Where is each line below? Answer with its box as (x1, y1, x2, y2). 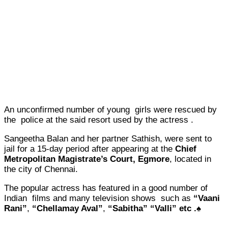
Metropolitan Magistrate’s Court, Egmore (4, 154, 169, 164)
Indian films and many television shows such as (4, 193, 193, 203)
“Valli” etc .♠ (150, 203, 201, 213)
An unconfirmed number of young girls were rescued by (4, 104, 217, 115)
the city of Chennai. (4, 164, 78, 174)
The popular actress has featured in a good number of (4, 183, 210, 193)
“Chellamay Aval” (32, 203, 103, 213)
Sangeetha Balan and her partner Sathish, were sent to (4, 133, 212, 144)
